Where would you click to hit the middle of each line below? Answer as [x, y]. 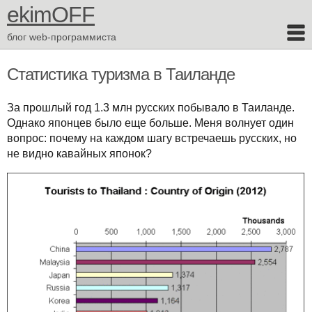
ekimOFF [51, 15]
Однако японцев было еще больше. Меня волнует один [150, 123]
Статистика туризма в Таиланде [121, 74]
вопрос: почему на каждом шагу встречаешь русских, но [152, 138]
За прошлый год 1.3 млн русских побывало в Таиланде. [151, 108]
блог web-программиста [62, 37]
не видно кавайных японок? [79, 154]
